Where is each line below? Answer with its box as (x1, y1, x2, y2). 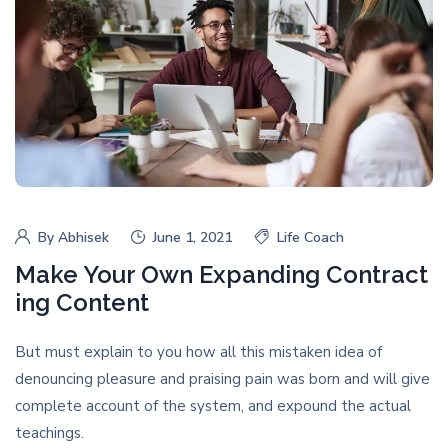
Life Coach (277, 228, 344, 248)
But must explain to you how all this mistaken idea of (15, 342, 382, 363)
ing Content (15, 288, 149, 318)
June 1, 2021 (153, 228, 232, 248)
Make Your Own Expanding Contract (15, 260, 428, 290)
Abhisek (58, 228, 109, 248)
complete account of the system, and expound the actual (15, 396, 411, 417)
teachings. (15, 423, 84, 444)
